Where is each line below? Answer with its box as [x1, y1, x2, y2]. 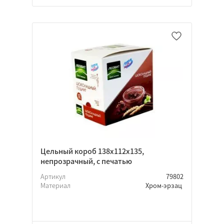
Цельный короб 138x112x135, [40, 145, 144, 157]
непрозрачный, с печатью [40, 155, 132, 167]
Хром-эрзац [145, 180, 183, 190]
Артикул [40, 171, 67, 181]
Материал [40, 180, 72, 190]
